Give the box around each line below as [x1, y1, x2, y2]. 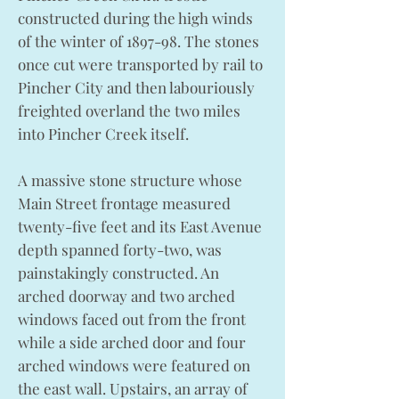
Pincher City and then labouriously [18, 77, 255, 97]
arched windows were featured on [18, 355, 250, 375]
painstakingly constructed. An [18, 263, 219, 282]
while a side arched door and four [18, 332, 246, 352]
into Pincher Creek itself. [18, 124, 189, 143]
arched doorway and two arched [18, 286, 235, 305]
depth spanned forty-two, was [18, 240, 222, 259]
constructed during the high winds [18, 8, 253, 28]
